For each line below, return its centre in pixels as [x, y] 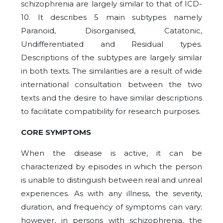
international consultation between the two [111, 85]
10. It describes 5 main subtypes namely [111, 17]
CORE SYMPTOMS [56, 132]
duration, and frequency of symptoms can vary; [111, 207]
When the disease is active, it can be [111, 153]
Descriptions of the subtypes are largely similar [111, 58]
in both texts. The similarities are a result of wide [111, 71]
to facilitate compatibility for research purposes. [111, 111]
